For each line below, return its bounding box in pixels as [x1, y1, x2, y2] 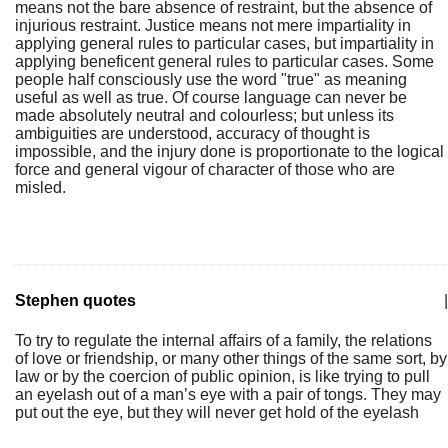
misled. [15, 179, 66, 196]
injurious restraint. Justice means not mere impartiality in [15, 17, 411, 34]
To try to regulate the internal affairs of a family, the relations [15, 332, 432, 349]
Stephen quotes [15, 292, 136, 309]
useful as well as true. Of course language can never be [15, 89, 407, 106]
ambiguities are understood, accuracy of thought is [15, 125, 370, 142]
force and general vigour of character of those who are [15, 161, 395, 178]
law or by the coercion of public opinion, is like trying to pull [15, 368, 430, 385]
